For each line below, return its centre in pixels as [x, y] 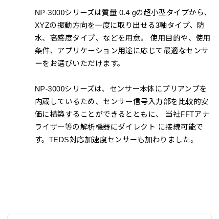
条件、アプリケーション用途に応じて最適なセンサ [122, 51]
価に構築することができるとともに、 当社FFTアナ [122, 114]
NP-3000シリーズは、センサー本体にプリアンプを [121, 89]
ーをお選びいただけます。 [80, 64]
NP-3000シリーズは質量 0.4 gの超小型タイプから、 [123, 13]
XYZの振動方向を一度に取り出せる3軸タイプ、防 [120, 25]
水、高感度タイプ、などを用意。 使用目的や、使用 [123, 38]
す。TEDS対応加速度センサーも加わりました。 [116, 140]
